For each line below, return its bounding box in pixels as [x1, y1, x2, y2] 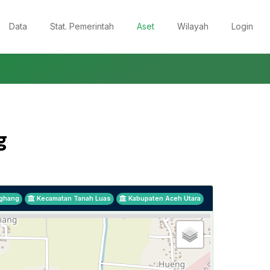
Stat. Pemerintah [50, 21, 114, 31]
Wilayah [177, 21, 209, 31]
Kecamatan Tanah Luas [35, 195, 111, 203]
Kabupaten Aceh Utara [127, 195, 201, 203]
